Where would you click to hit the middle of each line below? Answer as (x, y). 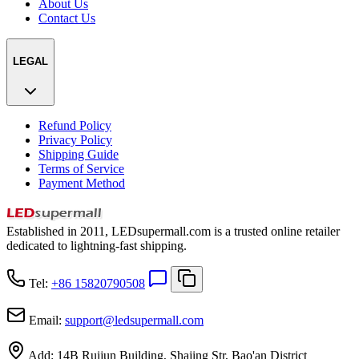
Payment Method (82, 183)
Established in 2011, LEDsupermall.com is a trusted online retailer (173, 231)
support (84, 320)
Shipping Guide (79, 154)
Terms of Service (81, 168)
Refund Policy (75, 125)
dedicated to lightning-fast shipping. (97, 245)
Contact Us (67, 18)
